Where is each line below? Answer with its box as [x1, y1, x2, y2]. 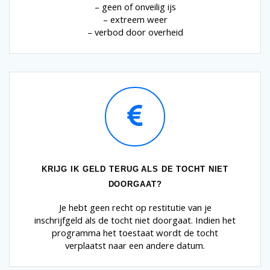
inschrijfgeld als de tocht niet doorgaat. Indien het [34, 214, 236, 227]
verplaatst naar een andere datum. [65, 239, 205, 252]
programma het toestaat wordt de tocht [52, 227, 218, 239]
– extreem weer [102, 13, 168, 26]
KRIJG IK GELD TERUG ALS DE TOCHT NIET [41, 165, 229, 174]
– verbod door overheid [87, 26, 183, 39]
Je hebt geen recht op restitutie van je [58, 201, 212, 214]
